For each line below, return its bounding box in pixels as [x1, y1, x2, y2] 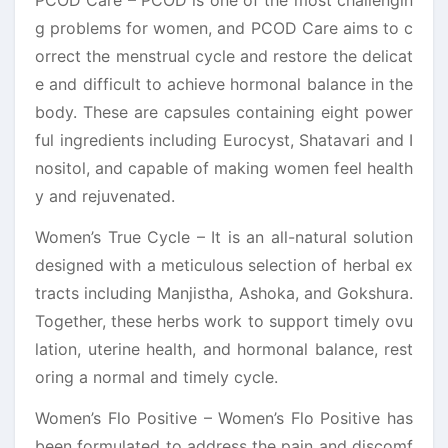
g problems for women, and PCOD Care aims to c [35, 17, 413, 38]
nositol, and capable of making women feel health [35, 157, 413, 178]
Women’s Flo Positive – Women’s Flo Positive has [35, 407, 413, 428]
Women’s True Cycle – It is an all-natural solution [35, 226, 413, 247]
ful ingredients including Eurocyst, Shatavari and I [35, 129, 413, 150]
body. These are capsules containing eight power [35, 101, 413, 122]
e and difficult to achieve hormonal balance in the [35, 73, 413, 94]
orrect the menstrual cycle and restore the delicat [35, 45, 413, 66]
